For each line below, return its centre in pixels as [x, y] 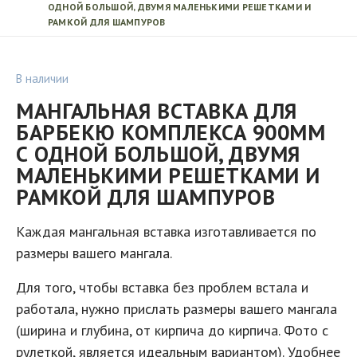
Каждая [41, 231]
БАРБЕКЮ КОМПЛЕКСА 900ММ [171, 132]
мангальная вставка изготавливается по [191, 231]
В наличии [42, 78]
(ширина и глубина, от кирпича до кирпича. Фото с [172, 330]
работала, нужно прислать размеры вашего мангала [177, 309]
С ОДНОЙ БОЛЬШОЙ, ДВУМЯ [158, 154]
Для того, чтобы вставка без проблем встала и [162, 287]
